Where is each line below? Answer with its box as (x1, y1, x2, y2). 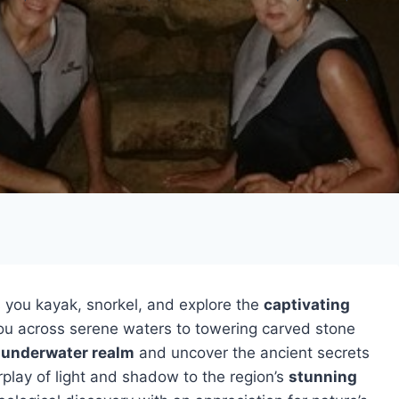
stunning (289, 368, 357, 386)
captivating (264, 296, 350, 313)
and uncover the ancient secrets (134, 344, 370, 362)
